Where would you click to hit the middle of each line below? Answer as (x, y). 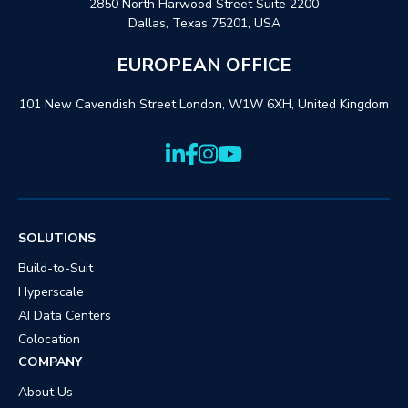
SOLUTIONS (57, 239)
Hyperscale (51, 292)
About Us (46, 393)
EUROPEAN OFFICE (204, 66)
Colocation (49, 340)
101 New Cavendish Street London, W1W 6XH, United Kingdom (204, 105)
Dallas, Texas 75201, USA (204, 23)
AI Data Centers (65, 316)
